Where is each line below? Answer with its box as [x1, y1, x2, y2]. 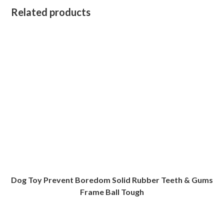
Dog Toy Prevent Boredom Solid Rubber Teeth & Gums [11, 174, 213, 184]
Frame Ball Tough [80, 186, 144, 196]
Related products [11, 5, 91, 18]
